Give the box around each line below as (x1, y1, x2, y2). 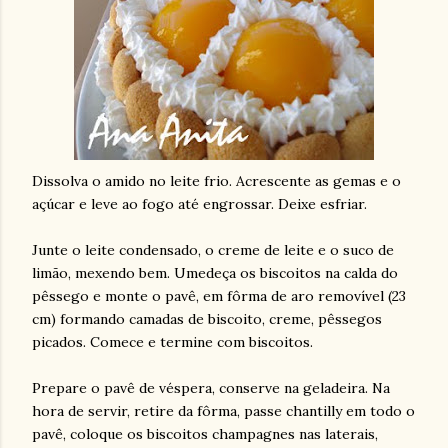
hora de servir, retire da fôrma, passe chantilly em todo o (32, 402, 415, 420)
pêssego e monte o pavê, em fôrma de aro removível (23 (32, 287, 406, 305)
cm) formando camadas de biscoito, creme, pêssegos (32, 310, 382, 328)
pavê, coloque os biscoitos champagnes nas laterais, (32, 425, 378, 443)
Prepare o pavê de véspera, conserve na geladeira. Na (32, 379, 390, 397)
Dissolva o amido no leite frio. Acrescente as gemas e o (32, 172, 401, 190)
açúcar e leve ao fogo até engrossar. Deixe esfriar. (32, 195, 371, 213)
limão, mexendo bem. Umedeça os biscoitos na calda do (32, 264, 398, 282)
